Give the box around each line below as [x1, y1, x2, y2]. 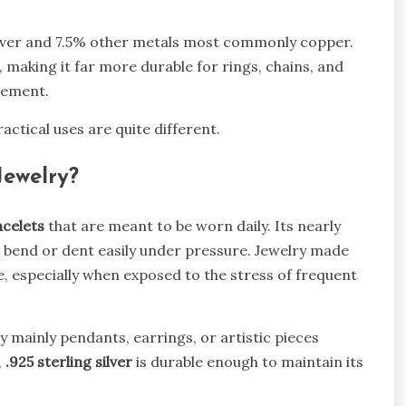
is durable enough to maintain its [132, 352, 363, 371]
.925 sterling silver [5, 352, 132, 371]
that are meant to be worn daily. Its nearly [44, 216, 341, 235]
